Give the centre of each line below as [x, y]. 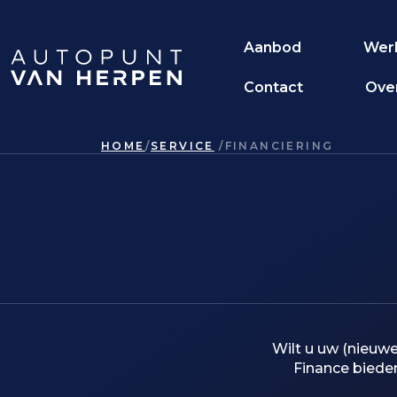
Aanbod [272, 47]
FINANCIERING [279, 146]
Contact [273, 87]
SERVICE [183, 146]
